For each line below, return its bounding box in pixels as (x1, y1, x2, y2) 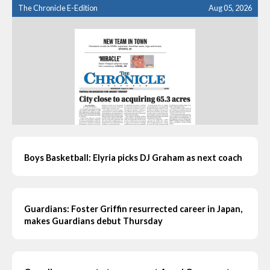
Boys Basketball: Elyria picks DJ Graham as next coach (24, 152, 242, 163)
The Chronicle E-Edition (18, 2, 98, 13)
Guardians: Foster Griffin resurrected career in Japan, (24, 203, 242, 214)
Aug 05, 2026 (209, 2, 252, 13)
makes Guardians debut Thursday (24, 215, 163, 226)
